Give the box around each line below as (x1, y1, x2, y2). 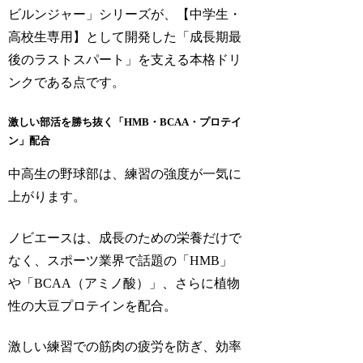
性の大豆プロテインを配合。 (8, 298, 177, 313)
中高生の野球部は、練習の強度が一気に (8, 167, 242, 181)
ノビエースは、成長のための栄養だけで (8, 230, 242, 245)
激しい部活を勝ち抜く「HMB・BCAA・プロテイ (8, 115, 242, 128)
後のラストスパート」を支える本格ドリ (8, 53, 242, 67)
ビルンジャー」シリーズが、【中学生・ (8, 7, 242, 22)
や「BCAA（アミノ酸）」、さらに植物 (8, 275, 241, 290)
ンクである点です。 (8, 75, 126, 90)
